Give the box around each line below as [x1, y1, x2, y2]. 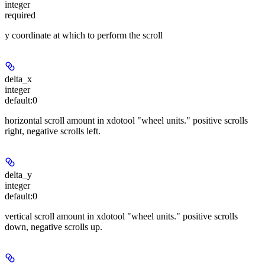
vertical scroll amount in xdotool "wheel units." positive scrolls [5, 211, 238, 221]
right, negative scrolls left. [5, 125, 101, 136]
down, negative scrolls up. [5, 221, 102, 232]
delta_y [5, 169, 32, 180]
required [5, 9, 35, 20]
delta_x [5, 73, 32, 84]
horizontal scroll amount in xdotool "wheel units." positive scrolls [5, 115, 248, 125]
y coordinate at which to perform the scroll [5, 30, 163, 40]
